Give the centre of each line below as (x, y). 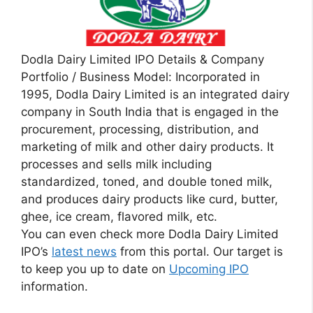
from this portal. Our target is (200, 252)
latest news (84, 252)
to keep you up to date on (95, 269)
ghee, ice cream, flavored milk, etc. (119, 217)
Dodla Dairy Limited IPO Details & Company (143, 60)
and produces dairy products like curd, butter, (150, 199)
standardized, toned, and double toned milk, (147, 182)
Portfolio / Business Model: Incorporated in (140, 77)
